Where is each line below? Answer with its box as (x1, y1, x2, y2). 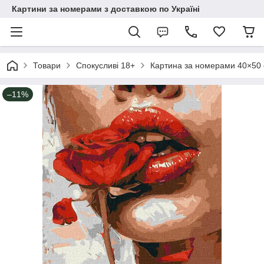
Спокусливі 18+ (76, 61, 135, 70)
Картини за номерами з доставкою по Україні (12, 4, 200, 14)
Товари (33, 61, 61, 70)
